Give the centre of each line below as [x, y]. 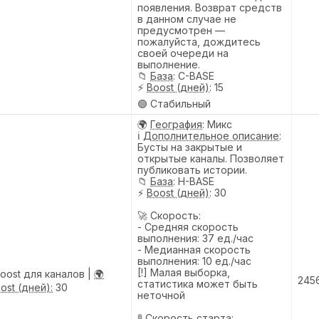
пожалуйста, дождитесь [199, 41]
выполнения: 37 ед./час [195, 238]
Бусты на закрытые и [190, 147]
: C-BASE [194, 75]
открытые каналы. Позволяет [211, 158]
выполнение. [169, 64]
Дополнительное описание [211, 135]
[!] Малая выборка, [184, 272]
